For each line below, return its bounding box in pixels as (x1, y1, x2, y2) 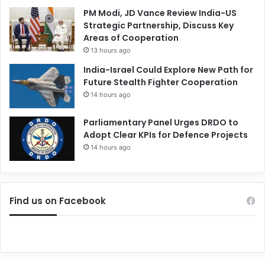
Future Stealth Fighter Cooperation (83, 76, 238, 88)
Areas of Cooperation (83, 31, 179, 44)
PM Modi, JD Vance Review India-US (83, 7, 237, 19)
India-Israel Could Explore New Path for (83, 63, 253, 76)
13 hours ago (91, 46, 131, 54)
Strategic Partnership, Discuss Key (83, 19, 234, 31)
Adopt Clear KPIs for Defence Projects (83, 128, 248, 141)
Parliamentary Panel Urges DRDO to (83, 116, 238, 128)
